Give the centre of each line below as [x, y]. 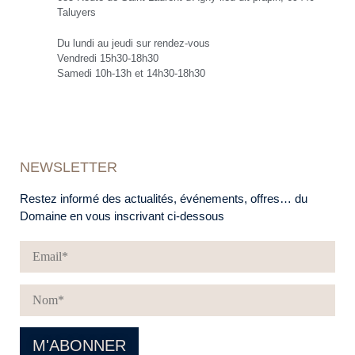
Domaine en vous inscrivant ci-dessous [122, 216]
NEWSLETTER [69, 168]
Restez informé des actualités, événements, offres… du [164, 199]
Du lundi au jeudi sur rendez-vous [133, 44]
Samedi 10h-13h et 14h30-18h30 [131, 74]
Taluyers [76, 13]
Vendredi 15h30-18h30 [107, 59]
